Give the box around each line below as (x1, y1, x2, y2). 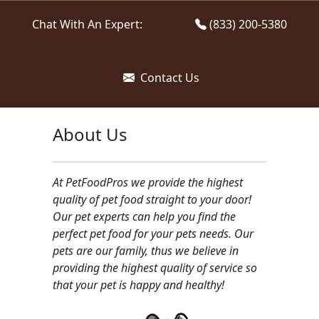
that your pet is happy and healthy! (53, 276, 224, 293)
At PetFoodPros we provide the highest (53, 174, 243, 190)
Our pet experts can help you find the (53, 208, 236, 224)
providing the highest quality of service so (53, 259, 257, 276)
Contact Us (137, 69, 199, 85)
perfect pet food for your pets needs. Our (53, 225, 253, 241)
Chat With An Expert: (32, 16, 143, 32)
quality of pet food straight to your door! (53, 191, 251, 207)
